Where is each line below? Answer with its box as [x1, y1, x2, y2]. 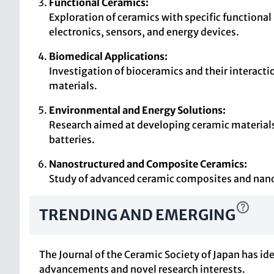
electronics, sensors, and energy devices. [49, 26, 239, 38]
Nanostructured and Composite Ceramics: [49, 158, 247, 170]
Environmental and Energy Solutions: [49, 104, 226, 116]
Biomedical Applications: [49, 50, 168, 62]
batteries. [49, 133, 95, 146]
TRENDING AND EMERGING [39, 206, 235, 224]
